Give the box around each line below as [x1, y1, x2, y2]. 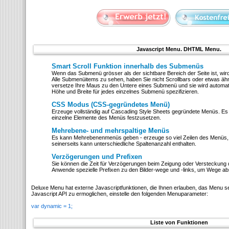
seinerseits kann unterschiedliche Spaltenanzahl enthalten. [52, 141, 196, 147]
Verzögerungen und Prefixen [52, 153, 142, 161]
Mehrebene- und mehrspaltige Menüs [52, 127, 169, 134]
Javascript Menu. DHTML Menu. [136, 46, 221, 52]
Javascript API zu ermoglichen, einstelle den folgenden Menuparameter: [31, 191, 208, 197]
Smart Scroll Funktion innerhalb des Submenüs [52, 62, 203, 70]
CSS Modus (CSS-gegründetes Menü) [52, 101, 170, 108]
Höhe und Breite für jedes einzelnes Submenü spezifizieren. [52, 88, 199, 95]
